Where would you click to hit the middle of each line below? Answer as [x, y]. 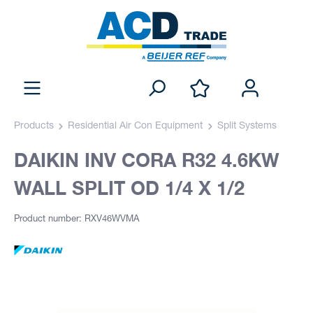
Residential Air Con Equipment [136, 126]
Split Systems [247, 126]
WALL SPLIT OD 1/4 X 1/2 [129, 188]
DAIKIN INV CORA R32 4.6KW [146, 160]
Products [34, 126]
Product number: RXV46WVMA [77, 220]
